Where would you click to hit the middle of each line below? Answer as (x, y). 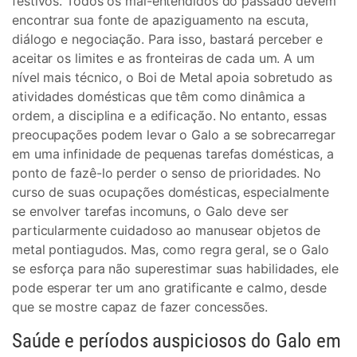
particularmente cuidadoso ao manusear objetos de (167, 230)
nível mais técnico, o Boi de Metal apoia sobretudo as (172, 77)
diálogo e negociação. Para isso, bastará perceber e (167, 39)
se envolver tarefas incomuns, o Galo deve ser (150, 211)
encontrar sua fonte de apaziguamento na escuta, (161, 20)
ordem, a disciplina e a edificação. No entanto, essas (169, 116)
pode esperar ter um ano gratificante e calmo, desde (169, 288)
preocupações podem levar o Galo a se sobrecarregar (174, 135)
